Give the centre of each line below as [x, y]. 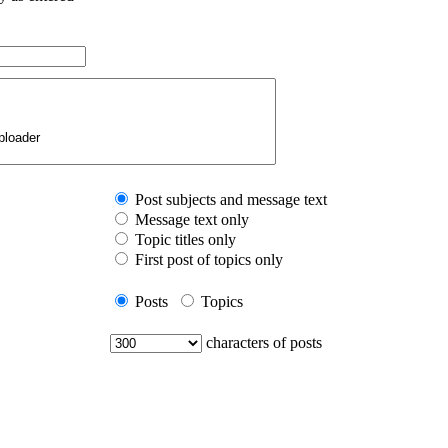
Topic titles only [185, 239]
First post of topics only [209, 259]
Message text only [192, 219]
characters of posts [264, 342]
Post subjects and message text [231, 199]
